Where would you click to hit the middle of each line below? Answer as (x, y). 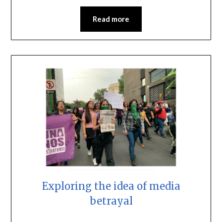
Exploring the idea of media (111, 186)
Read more (111, 19)
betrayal (111, 201)
